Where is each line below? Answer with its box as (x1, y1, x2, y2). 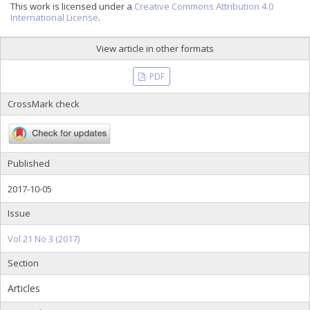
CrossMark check (8, 98, 80, 111)
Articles (8, 281, 40, 295)
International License (10, 11, 98, 24)
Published (8, 156, 50, 170)
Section (8, 256, 39, 269)
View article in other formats (96, 42, 214, 55)
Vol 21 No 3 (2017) (8, 232, 80, 245)
